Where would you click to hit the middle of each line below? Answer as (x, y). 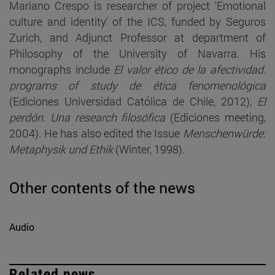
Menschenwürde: (224, 133)
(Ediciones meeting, (216, 117)
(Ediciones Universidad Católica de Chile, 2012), (133, 101)
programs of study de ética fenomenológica (137, 85)
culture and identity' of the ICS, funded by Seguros (137, 21)
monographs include (62, 69)
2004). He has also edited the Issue (96, 133)
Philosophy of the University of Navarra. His (137, 53)
